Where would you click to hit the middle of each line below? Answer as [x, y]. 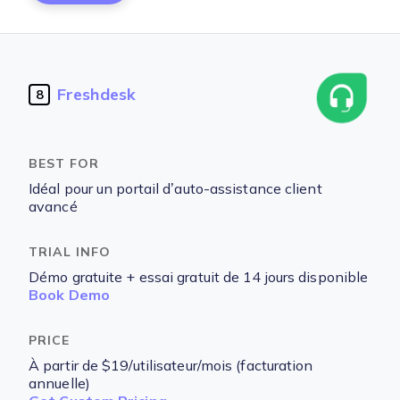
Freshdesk [96, 94]
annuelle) [59, 383]
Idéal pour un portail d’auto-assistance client [175, 189]
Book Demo [69, 295]
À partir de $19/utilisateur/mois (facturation [171, 366]
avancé [53, 207]
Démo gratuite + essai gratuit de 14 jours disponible [199, 277]
